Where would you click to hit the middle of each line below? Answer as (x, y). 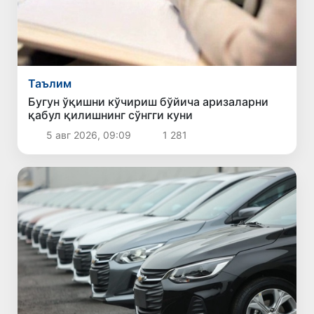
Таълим (50, 84)
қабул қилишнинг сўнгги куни (111, 115)
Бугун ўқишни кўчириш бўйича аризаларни (149, 102)
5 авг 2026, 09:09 (88, 135)
